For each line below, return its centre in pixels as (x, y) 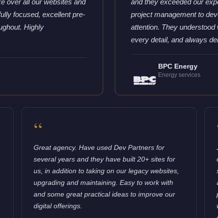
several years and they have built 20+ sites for (105, 159)
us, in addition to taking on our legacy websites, (107, 171)
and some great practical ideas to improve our (105, 194)
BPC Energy (178, 66)
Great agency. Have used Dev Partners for (99, 147)
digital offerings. (58, 206)
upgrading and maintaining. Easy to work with (104, 182)
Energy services (179, 75)
